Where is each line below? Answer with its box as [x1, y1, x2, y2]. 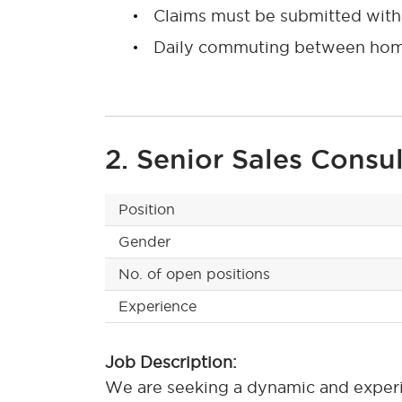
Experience [118, 297, 197, 314]
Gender [118, 232, 170, 249]
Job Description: [105, 353, 237, 371]
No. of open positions [118, 265, 270, 282]
